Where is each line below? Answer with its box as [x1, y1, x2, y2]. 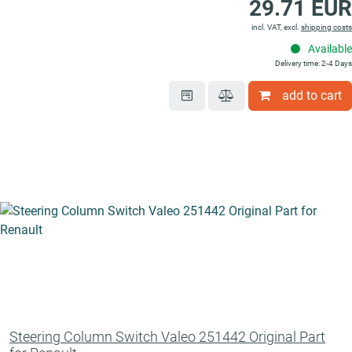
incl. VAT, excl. [251, 23, 301, 32]
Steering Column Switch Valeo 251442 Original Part [9, 328, 325, 346]
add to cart [282, 88, 342, 104]
